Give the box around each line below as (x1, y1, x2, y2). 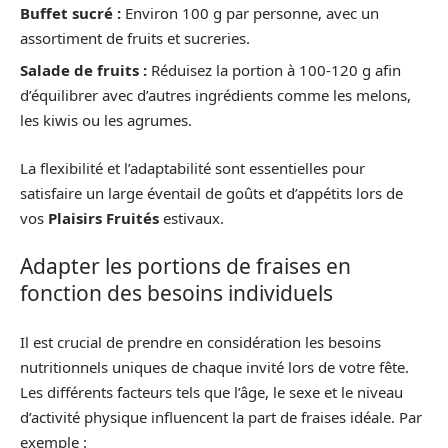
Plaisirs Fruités (48, 207, 159, 228)
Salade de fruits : (20, 60, 147, 81)
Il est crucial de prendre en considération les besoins (20, 331, 381, 352)
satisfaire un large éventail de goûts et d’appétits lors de (20, 182, 403, 203)
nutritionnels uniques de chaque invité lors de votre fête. (20, 356, 409, 377)
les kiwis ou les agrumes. (20, 110, 192, 131)
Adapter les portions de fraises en (20, 252, 351, 281)
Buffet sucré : (20, 2, 121, 23)
